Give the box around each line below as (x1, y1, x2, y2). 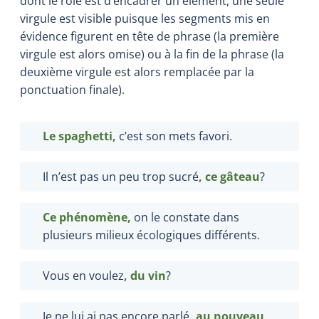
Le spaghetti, (43, 127, 116, 144)
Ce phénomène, (43, 209, 131, 225)
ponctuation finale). (20, 81, 125, 98)
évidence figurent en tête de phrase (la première (20, 28, 279, 44)
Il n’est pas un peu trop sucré (43, 168, 199, 184)
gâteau (220, 168, 260, 184)
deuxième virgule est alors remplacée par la (20, 63, 254, 80)
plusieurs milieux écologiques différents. (43, 226, 260, 243)
